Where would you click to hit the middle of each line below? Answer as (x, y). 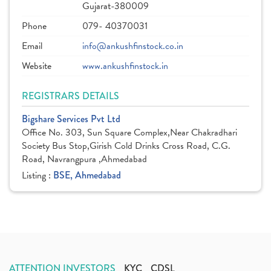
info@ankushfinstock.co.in (133, 46)
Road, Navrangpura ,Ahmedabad (84, 159)
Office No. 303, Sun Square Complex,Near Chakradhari (129, 132)
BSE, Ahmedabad (87, 175)
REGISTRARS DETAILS (70, 96)
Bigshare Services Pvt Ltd (71, 119)
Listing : (38, 175)
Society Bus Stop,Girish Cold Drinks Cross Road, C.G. (126, 146)
